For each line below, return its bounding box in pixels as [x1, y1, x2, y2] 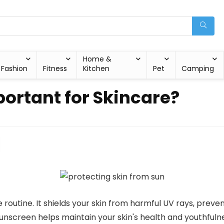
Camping [181, 63, 214, 73]
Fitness [43, 63, 67, 73]
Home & [83, 54, 112, 64]
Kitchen [83, 63, 110, 73]
